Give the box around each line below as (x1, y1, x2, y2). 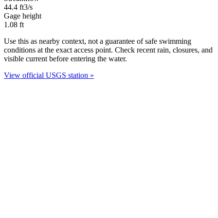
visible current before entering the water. (4, 54, 127, 63)
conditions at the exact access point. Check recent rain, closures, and (4, 45, 213, 54)
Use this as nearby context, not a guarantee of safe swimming (4, 36, 191, 45)
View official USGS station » (4, 71, 94, 79)
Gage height (4, 11, 41, 20)
